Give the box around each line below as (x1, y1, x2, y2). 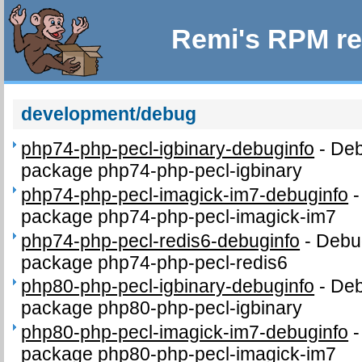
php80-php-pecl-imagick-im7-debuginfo (21, 322, 349, 343)
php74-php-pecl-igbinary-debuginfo (21, 138, 315, 160)
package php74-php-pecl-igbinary (21, 160, 303, 182)
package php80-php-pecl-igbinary (21, 297, 303, 319)
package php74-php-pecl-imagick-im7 (21, 206, 337, 228)
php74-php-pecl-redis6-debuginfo (21, 229, 301, 251)
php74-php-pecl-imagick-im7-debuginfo (21, 184, 349, 206)
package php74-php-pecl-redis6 (21, 251, 288, 273)
